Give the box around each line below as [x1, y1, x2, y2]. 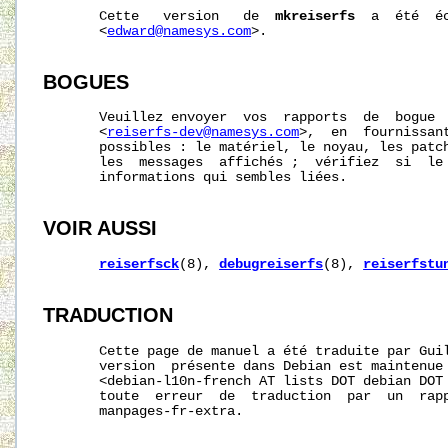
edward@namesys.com [107, 23, 252, 39]
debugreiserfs [219, 257, 324, 273]
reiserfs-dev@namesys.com [107, 125, 300, 141]
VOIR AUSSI [43, 217, 158, 240]
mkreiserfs [275, 8, 356, 24]
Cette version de [43, 8, 276, 24]
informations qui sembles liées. [43, 170, 348, 186]
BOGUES [43, 70, 130, 93]
